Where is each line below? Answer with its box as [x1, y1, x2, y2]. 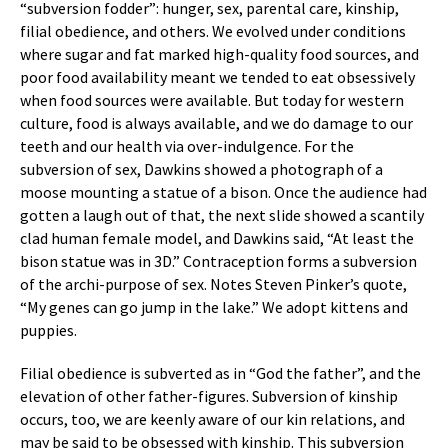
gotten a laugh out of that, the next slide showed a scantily [20, 205, 424, 225]
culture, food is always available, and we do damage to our [20, 113, 413, 133]
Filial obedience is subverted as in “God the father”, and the [20, 363, 421, 383]
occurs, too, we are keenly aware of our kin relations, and [20, 409, 405, 429]
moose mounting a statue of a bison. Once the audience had [20, 182, 427, 202]
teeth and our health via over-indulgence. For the [20, 136, 354, 156]
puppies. [20, 320, 77, 340]
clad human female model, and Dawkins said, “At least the [20, 228, 414, 248]
